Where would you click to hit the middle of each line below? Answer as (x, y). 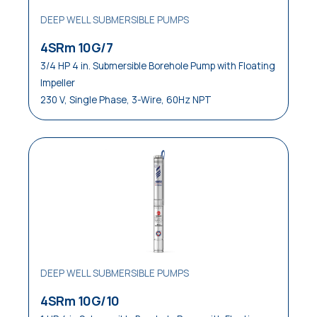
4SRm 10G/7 (76, 47)
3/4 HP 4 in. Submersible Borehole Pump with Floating (158, 66)
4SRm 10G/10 (80, 301)
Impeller (58, 83)
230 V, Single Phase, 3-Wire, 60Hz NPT (126, 100)
